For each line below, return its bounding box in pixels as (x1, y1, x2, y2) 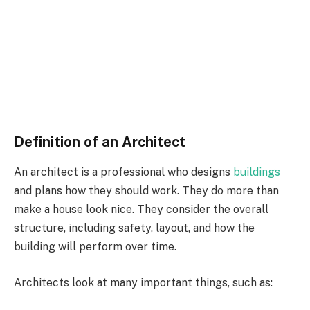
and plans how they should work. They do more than (14, 184, 279, 198)
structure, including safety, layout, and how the (14, 221, 255, 235)
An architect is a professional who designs (14, 165, 233, 179)
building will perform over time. (14, 240, 176, 254)
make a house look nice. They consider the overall (14, 203, 268, 217)
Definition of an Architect (14, 133, 185, 150)
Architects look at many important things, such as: (14, 275, 273, 289)
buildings (233, 165, 280, 179)
